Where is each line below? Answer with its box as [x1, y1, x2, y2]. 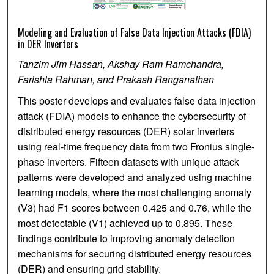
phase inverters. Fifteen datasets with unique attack [18, 155, 240, 169]
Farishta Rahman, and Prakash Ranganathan [18, 72, 215, 87]
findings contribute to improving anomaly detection [18, 231, 235, 246]
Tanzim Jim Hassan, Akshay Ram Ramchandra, [18, 57, 224, 72]
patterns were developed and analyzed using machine [18, 170, 253, 185]
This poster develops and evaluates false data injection [18, 94, 256, 108]
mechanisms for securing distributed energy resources [18, 246, 252, 261]
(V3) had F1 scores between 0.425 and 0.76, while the [18, 201, 252, 215]
